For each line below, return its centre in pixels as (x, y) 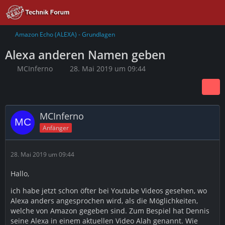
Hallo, (20, 174)
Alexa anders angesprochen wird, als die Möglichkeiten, (104, 201)
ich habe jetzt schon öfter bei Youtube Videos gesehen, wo (109, 191)
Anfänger (56, 128)
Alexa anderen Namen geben (85, 55)
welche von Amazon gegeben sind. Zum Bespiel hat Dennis (110, 211)
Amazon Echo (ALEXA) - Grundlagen (65, 34)
